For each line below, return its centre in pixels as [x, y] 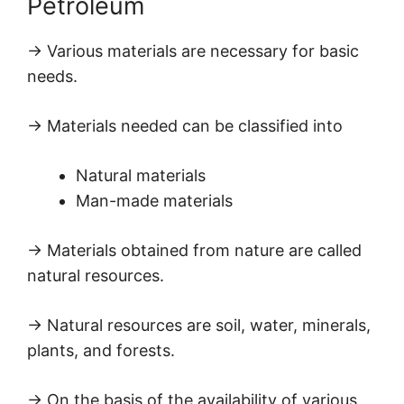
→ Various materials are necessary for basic [193, 51]
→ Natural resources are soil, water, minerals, [199, 326]
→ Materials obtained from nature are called [194, 251]
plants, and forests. [101, 351]
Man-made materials [154, 201]
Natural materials [141, 176]
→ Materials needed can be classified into [185, 126]
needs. [52, 77]
